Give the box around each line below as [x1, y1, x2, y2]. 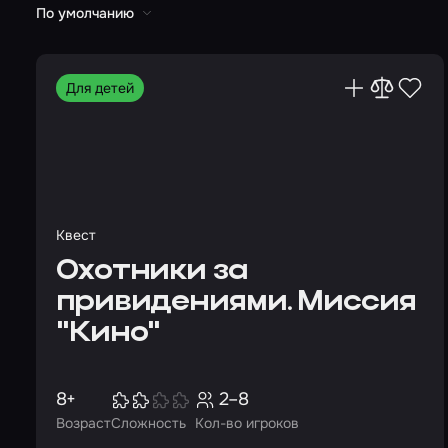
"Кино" [56, 319, 161, 348]
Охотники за [56, 257, 248, 286]
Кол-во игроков [195, 414, 299, 432]
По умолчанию [36, 4, 134, 22]
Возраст [56, 414, 111, 432]
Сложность [111, 414, 186, 432]
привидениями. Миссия [56, 288, 416, 317]
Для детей [66, 79, 134, 97]
